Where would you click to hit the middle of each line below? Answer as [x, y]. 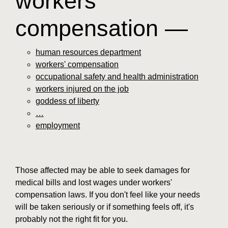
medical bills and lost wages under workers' [94, 182]
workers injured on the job [82, 89]
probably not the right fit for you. [72, 219]
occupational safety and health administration [117, 76]
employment [58, 125]
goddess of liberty [67, 101]
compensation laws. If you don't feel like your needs [108, 194]
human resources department [88, 52]
